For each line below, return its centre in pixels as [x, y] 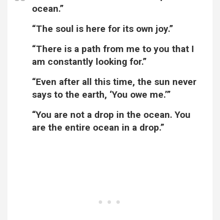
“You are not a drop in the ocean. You [111, 115]
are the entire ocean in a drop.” [98, 128]
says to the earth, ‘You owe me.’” [101, 95]
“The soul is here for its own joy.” [103, 29]
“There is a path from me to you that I [113, 49]
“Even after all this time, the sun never [114, 82]
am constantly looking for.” [89, 62]
